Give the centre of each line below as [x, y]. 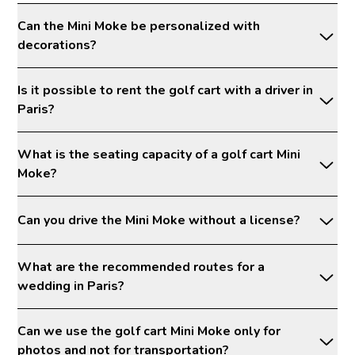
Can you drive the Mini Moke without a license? [159, 220]
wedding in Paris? [71, 286]
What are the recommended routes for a [141, 267]
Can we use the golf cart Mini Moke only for [149, 331]
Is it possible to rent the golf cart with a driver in [166, 90]
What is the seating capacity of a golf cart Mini [159, 154]
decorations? [57, 45]
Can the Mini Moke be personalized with [139, 26]
